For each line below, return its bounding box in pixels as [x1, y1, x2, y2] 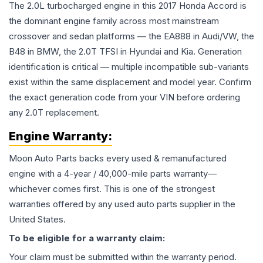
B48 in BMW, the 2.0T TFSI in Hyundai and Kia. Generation [9, 46, 242, 57]
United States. [9, 214, 66, 225]
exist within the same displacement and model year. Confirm [9, 76, 251, 87]
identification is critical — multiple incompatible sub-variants [9, 61, 249, 72]
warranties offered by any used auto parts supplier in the [9, 198, 235, 210]
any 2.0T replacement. [9, 107, 99, 118]
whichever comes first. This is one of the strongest [9, 183, 215, 194]
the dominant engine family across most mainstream [9, 15, 219, 26]
